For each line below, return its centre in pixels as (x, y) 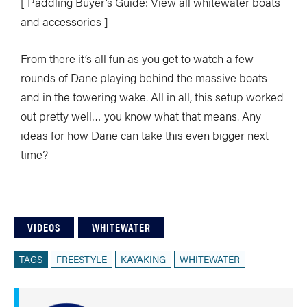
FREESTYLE (82, 259)
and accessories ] (64, 22)
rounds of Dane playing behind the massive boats (144, 78)
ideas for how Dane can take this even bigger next (145, 135)
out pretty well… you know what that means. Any (141, 116)
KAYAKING (143, 259)
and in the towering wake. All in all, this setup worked (152, 97)
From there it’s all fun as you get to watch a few (137, 59)
